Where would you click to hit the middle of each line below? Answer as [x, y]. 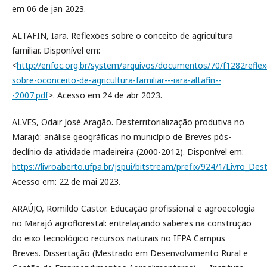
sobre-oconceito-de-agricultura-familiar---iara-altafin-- [117, 80]
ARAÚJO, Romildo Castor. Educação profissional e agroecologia [133, 208]
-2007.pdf [30, 95]
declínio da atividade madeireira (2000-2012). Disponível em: [128, 152]
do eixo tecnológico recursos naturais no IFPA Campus [119, 238]
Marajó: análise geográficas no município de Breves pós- [122, 137]
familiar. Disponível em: [56, 50]
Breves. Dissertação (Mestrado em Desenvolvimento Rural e [130, 253]
